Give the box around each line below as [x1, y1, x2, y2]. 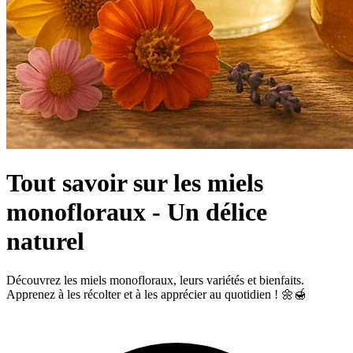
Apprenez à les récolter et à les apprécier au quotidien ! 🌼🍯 [6, 287, 307, 301]
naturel [6, 227, 84, 256]
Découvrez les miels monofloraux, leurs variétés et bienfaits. [6, 273, 304, 287]
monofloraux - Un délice [6, 198, 267, 227]
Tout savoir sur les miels [6, 169, 263, 198]
